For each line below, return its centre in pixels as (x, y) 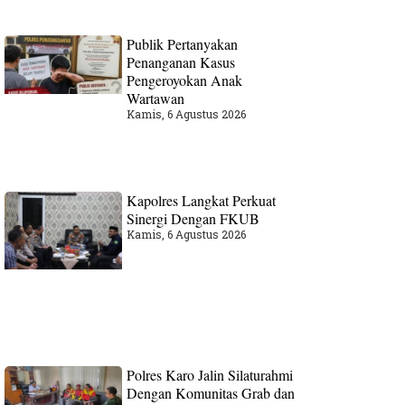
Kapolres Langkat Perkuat (202, 200)
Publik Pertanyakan (183, 44)
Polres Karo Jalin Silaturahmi (210, 375)
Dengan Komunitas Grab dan (211, 393)
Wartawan (156, 99)
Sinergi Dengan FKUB (193, 218)
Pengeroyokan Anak (185, 80)
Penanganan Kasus (181, 62)
